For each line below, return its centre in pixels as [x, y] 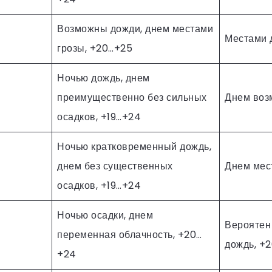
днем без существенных [115, 166]
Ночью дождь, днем [104, 78]
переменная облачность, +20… [130, 234]
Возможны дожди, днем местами [135, 29]
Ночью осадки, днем [105, 215]
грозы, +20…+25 [95, 48]
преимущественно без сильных [132, 97]
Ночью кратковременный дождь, [134, 146]
